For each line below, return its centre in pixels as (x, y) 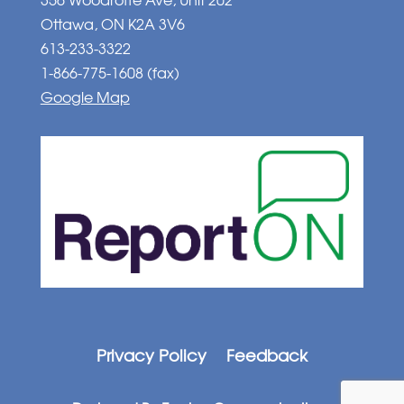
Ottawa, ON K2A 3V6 (112, 24)
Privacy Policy (151, 356)
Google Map (85, 97)
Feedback (266, 356)
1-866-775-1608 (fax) (110, 73)
